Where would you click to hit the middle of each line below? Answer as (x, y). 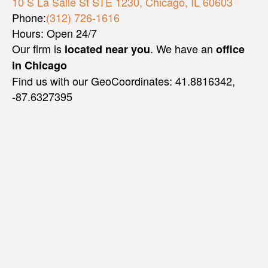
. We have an (183, 49)
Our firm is (38, 49)
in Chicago (39, 66)
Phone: (29, 18)
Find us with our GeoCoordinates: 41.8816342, (124, 81)
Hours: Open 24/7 (54, 33)
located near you (107, 49)
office (230, 49)
